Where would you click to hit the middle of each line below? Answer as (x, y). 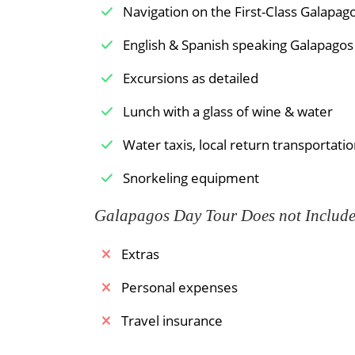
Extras (138, 254)
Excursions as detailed (189, 78)
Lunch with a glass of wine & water (226, 111)
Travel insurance (170, 321)
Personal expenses (177, 287)
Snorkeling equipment (189, 177)
